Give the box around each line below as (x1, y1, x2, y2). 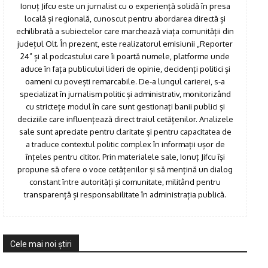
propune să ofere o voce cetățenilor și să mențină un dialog (17, 165, 233, 175)
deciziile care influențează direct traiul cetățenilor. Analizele (17, 114, 233, 124)
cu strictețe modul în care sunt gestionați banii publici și (25, 102, 225, 112)
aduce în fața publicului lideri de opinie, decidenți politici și (20, 64, 230, 74)
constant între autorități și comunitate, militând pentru (29, 177, 221, 187)
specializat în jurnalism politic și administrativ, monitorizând (19, 89, 231, 99)
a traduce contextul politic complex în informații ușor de (25, 139, 225, 150)
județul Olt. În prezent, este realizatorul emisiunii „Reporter (17, 39, 233, 49)
